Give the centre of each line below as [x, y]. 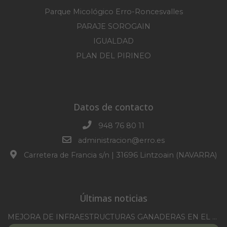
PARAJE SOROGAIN [113, 27]
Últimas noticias [113, 198]
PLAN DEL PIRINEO [113, 56]
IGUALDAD [113, 41]
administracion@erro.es [122, 141]
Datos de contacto [113, 107]
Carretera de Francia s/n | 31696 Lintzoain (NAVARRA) [119, 155]
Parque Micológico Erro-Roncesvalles [113, 12]
